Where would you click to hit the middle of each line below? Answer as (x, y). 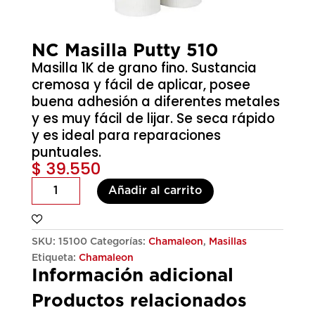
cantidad (52, 249)
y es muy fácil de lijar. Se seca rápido (153, 119)
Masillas (227, 242)
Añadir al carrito (155, 191)
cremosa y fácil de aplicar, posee (141, 85)
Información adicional (132, 276)
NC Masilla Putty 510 (124, 51)
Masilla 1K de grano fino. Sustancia (144, 68)
